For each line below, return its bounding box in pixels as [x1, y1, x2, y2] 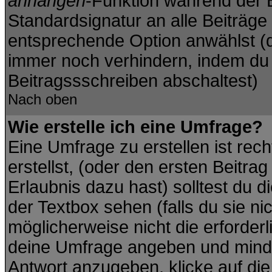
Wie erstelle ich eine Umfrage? [8, 117, 263, 137]
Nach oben [8, 91, 77, 107]
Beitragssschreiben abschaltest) [8, 71, 258, 90]
